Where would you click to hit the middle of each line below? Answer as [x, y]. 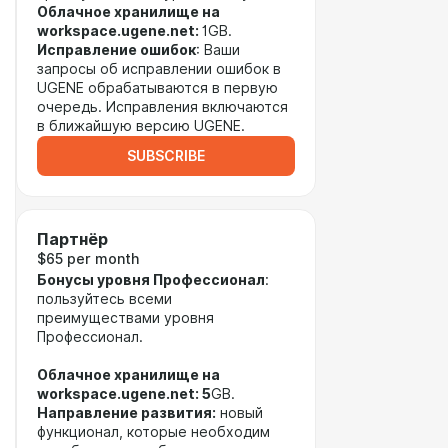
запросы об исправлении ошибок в [159, 69]
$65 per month [88, 259]
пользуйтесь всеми [104, 299]
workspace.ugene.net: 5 [124, 394]
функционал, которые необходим [153, 432]
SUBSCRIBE [166, 156]
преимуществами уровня [125, 318]
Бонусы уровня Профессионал [151, 280]
